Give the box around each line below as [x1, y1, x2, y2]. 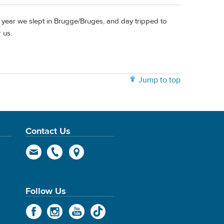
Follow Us [25, 185, 66, 197]
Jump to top [138, 75, 180, 85]
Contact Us [25, 125, 70, 137]
